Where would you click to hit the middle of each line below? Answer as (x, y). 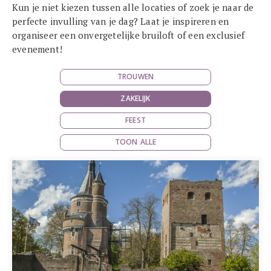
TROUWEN (135, 77)
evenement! (37, 49)
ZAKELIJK (135, 98)
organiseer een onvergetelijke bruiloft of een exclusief (129, 35)
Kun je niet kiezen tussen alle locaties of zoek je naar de (133, 7)
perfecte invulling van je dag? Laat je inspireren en (121, 21)
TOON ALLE (135, 142)
